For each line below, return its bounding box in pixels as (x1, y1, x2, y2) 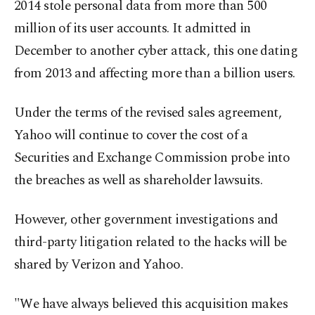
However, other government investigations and (14, 210, 278, 230)
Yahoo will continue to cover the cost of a (14, 125, 248, 146)
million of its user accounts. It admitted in (14, 18, 251, 39)
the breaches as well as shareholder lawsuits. (14, 170, 263, 191)
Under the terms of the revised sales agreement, (14, 103, 282, 123)
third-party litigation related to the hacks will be (14, 232, 287, 252)
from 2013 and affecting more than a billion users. (14, 63, 295, 84)
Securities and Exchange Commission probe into (14, 148, 290, 168)
